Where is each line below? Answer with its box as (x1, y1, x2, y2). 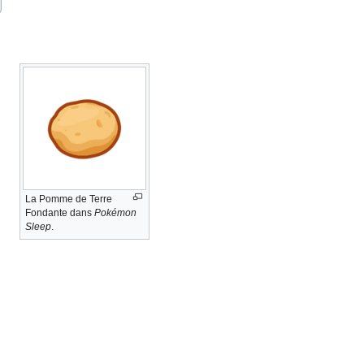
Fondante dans (25, 207, 94, 219)
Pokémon (94, 207, 136, 219)
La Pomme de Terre (25, 193, 112, 206)
